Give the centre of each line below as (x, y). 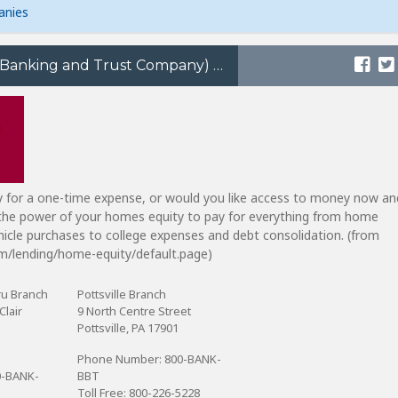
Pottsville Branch (121, 294)
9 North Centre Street (134, 311)
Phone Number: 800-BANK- (149, 359)
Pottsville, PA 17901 (127, 328)
